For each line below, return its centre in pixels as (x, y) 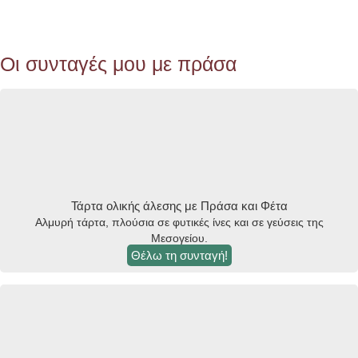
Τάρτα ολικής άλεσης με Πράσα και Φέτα (179, 207)
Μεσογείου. (179, 239)
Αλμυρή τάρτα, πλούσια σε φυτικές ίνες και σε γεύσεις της (179, 223)
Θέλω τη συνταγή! (179, 256)
